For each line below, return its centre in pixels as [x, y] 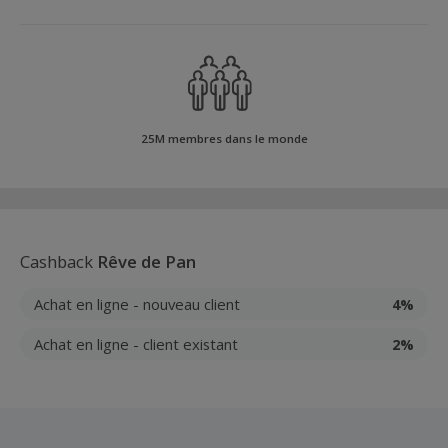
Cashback [58, 261]
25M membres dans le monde [224, 138]
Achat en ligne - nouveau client [137, 303]
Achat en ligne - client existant [136, 343]
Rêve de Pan [146, 261]
